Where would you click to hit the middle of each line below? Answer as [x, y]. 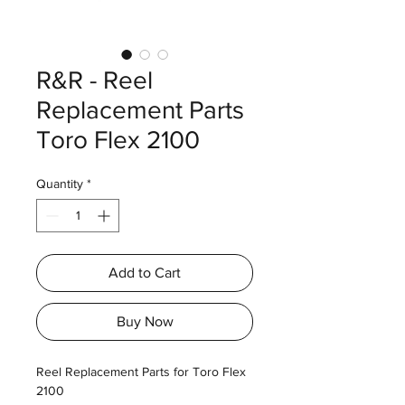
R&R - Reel [94, 80]
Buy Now [145, 321]
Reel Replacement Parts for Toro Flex [141, 372]
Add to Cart [145, 273]
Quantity [60, 184]
